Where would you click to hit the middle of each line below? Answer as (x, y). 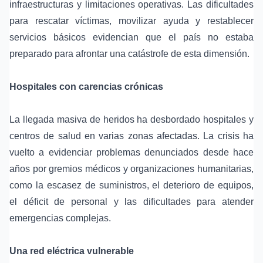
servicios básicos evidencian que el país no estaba (131, 38)
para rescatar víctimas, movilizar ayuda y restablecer (131, 21)
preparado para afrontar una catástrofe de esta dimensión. (129, 54)
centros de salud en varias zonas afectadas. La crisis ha (131, 136)
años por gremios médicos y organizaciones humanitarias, (131, 169)
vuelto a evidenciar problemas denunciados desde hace (131, 153)
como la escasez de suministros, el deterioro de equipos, (131, 186)
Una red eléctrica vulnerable (72, 251)
